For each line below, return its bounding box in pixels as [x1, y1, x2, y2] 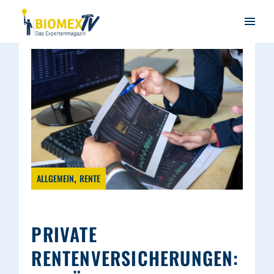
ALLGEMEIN [37, 172, 75, 185]
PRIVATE [31, 220, 97, 248]
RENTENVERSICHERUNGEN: [31, 244, 239, 272]
